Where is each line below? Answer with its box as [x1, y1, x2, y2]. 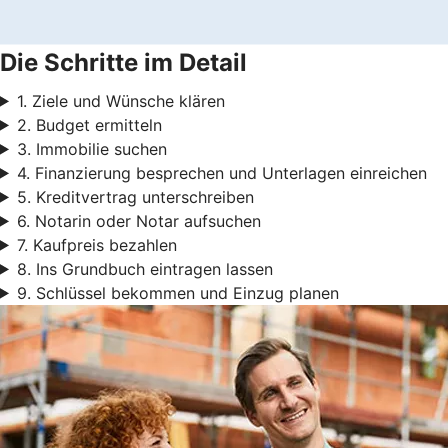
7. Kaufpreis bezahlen [16, 234, 177, 255]
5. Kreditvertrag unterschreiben [16, 186, 254, 207]
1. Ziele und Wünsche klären [16, 90, 225, 111]
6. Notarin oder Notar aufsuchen [16, 210, 261, 231]
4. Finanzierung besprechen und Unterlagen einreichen [16, 162, 427, 183]
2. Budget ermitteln [16, 114, 162, 135]
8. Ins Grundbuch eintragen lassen [16, 258, 273, 279]
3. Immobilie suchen [16, 138, 167, 159]
